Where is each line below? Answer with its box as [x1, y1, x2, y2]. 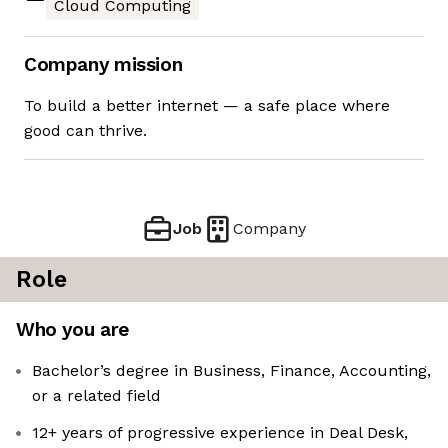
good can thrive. [24, 121, 147, 141]
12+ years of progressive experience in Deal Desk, [32, 423, 408, 443]
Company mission [24, 53, 183, 77]
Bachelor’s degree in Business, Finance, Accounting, [32, 361, 431, 381]
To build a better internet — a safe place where [24, 96, 390, 116]
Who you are [16, 318, 129, 342]
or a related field [32, 386, 161, 406]
